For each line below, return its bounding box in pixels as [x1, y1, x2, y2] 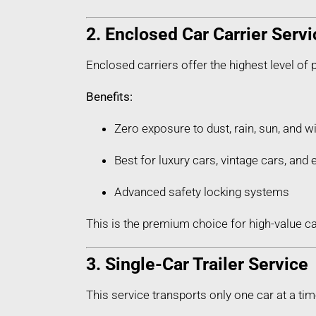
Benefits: [86, 90, 133, 104]
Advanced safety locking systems [114, 185, 289, 200]
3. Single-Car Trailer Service [86, 254, 308, 275]
